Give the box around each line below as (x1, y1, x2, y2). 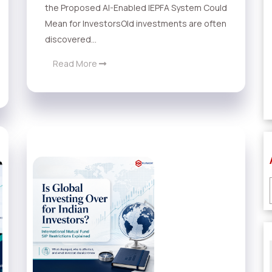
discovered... (45, 33, 97, 46)
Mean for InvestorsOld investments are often (45, 18, 226, 30)
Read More (53, 58, 99, 70)
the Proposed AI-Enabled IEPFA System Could (45, 2, 227, 14)
